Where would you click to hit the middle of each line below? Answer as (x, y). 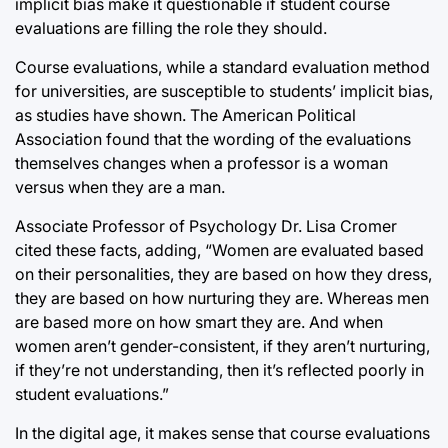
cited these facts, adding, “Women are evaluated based (219, 249)
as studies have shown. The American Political (185, 114)
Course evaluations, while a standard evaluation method (222, 66)
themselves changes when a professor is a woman (201, 162)
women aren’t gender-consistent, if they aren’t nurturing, (222, 345)
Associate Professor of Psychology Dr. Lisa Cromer (206, 225)
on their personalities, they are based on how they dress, (223, 273)
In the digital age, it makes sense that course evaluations (222, 432)
